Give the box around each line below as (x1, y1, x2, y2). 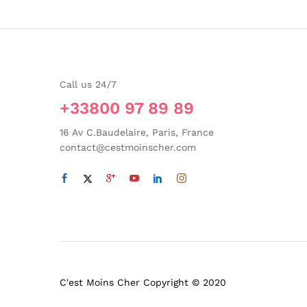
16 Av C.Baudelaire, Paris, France (60, 127, 214, 138)
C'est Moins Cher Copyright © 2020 (60, 276, 226, 288)
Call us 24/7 (60, 79, 116, 90)
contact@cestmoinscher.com (60, 142, 196, 153)
